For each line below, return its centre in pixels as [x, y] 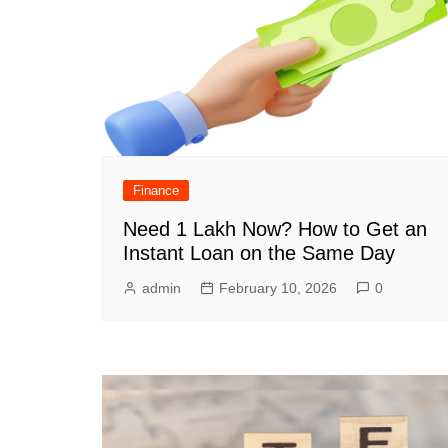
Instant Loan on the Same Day [259, 252]
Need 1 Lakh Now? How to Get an [275, 228]
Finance [156, 190]
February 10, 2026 [278, 287]
